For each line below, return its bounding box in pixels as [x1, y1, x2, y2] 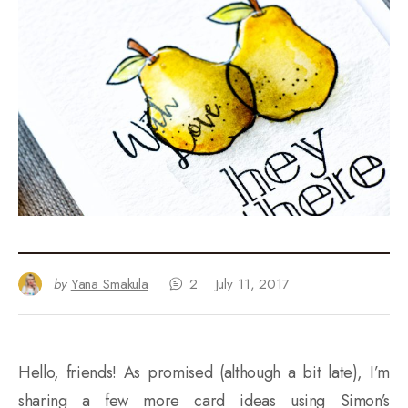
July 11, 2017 [215, 273, 290, 294]
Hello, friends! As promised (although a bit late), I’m [18, 360, 390, 384]
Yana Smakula [70, 273, 148, 294]
